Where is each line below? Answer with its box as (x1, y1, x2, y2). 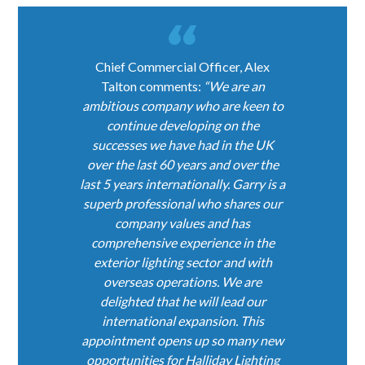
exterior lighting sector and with (93, 254, 272, 270)
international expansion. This (101, 313, 264, 329)
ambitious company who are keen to (81, 98, 284, 114)
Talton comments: (100, 78, 204, 95)
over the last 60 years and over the (86, 156, 279, 173)
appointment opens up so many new (81, 332, 284, 349)
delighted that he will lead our (99, 293, 266, 310)
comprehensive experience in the (90, 235, 275, 251)
